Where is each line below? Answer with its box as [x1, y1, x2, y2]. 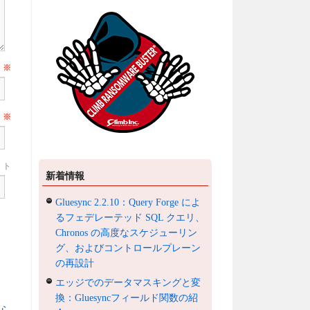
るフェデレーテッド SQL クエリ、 [55, 212, 206, 223]
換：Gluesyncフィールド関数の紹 [55, 292, 199, 303]
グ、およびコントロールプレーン [55, 242, 201, 253]
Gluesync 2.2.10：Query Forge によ [55, 197, 201, 208]
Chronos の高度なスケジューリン [55, 227, 198, 238]
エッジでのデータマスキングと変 [55, 277, 201, 288]
